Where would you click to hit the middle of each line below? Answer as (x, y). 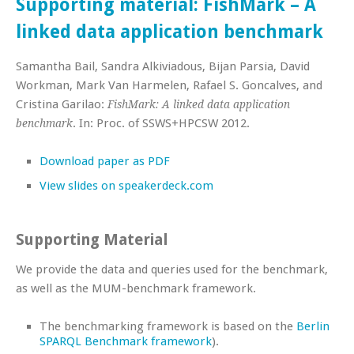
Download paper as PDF (105, 161)
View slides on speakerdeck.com (126, 185)
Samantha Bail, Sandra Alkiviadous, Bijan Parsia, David (163, 66)
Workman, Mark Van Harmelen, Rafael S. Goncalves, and (169, 85)
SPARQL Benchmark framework (126, 341)
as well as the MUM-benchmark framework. (136, 288)
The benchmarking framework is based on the (168, 326)
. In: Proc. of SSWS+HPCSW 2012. (161, 123)
